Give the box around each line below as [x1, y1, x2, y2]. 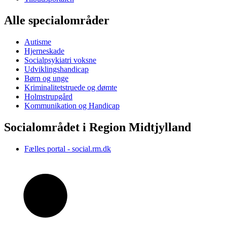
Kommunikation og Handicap [24, 101, 120, 110]
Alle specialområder [4, 14, 109, 27]
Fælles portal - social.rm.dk [24, 144, 111, 154]
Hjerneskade [24, 47, 64, 56]
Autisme [24, 37, 51, 47]
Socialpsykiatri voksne [24, 56, 96, 65]
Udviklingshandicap [24, 65, 89, 74]
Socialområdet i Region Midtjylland [4, 121, 191, 134]
